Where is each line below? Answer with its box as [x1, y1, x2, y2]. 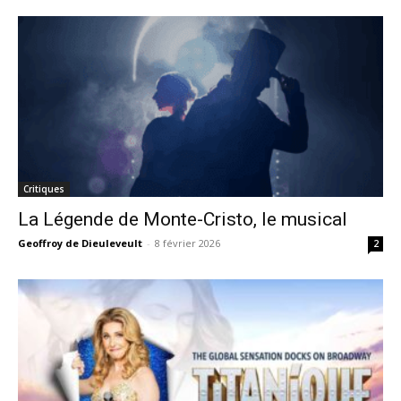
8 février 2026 [155, 235, 220, 250]
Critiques [23, 182, 64, 195]
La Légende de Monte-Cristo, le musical [18, 208, 347, 230]
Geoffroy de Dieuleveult [18, 235, 142, 250]
